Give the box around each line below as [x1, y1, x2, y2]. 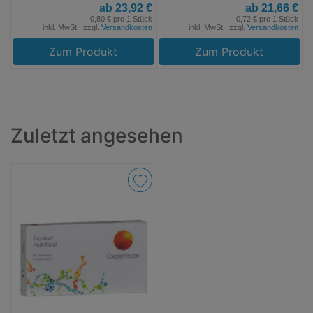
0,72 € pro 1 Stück [236, 14, 298, 23]
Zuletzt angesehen [10, 123, 183, 147]
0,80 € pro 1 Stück [90, 14, 152, 23]
